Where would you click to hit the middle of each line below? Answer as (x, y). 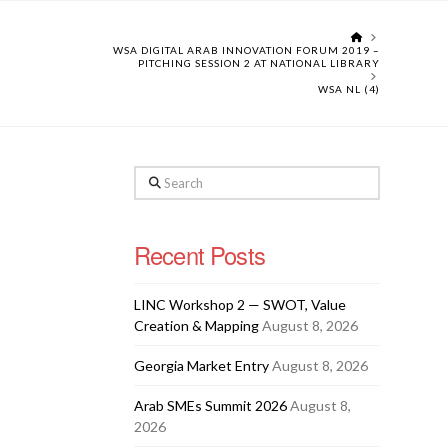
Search (154, 177)
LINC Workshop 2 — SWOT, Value (239, 304)
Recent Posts (199, 254)
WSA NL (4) (348, 89)
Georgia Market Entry (201, 365)
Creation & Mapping (196, 325)
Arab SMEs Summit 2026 (210, 405)
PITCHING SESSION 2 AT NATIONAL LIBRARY (258, 63)
